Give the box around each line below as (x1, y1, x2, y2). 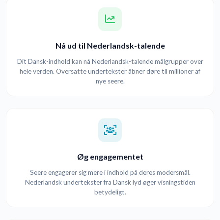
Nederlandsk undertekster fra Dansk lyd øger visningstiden (25, 178, 195, 187)
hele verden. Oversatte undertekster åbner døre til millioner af (20, 67, 200, 76)
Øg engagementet (77, 152, 143, 162)
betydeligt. (94, 188, 126, 196)
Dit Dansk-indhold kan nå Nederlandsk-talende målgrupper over (17, 57, 203, 66)
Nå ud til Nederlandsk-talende (55, 41, 165, 51)
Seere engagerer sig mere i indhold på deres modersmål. (29, 168, 191, 177)
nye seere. (95, 77, 125, 85)
